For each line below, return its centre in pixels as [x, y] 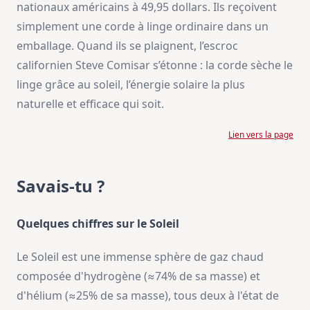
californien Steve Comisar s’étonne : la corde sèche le [155, 65]
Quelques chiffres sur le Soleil [98, 224]
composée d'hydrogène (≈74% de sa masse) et [138, 276]
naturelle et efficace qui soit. [90, 104]
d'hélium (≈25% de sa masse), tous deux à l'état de [148, 296]
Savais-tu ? [61, 186]
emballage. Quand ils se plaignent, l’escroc [127, 46]
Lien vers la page [261, 135]
